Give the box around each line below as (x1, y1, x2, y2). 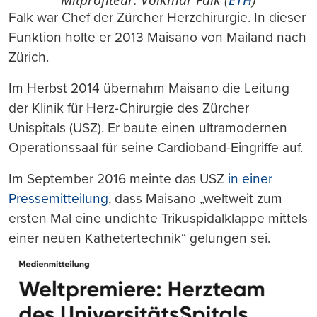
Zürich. (8, 48, 49, 65)
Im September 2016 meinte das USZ (8, 170, 228, 187)
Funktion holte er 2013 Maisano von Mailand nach (8, 28, 306, 45)
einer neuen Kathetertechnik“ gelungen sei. (8, 229, 270, 246)
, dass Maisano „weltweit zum (108, 190, 282, 207)
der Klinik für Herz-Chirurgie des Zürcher (8, 99, 249, 116)
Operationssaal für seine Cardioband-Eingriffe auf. (8, 139, 303, 156)
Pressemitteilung (8, 190, 108, 207)
